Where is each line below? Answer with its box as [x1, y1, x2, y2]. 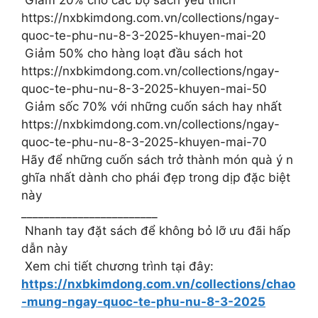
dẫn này [21, 241, 67, 256]
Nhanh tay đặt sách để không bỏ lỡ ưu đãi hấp [21, 224, 294, 238]
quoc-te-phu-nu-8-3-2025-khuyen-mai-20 [21, 28, 266, 43]
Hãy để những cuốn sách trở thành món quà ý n [21, 153, 293, 168]
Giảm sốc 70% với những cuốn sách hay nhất [21, 99, 282, 114]
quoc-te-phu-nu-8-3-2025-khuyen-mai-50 [21, 82, 267, 97]
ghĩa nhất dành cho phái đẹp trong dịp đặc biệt [21, 170, 294, 185]
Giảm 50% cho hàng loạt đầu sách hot [21, 46, 243, 61]
